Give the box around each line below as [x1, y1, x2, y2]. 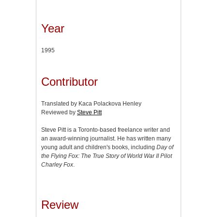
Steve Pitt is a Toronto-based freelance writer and [41, 126, 170, 133]
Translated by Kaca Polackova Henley [41, 100, 141, 107]
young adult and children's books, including [41, 143, 156, 151]
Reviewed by [41, 108, 77, 116]
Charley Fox [41, 161, 73, 168]
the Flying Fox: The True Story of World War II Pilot [41, 152, 172, 159]
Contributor [41, 75, 98, 88]
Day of [156, 143, 173, 151]
